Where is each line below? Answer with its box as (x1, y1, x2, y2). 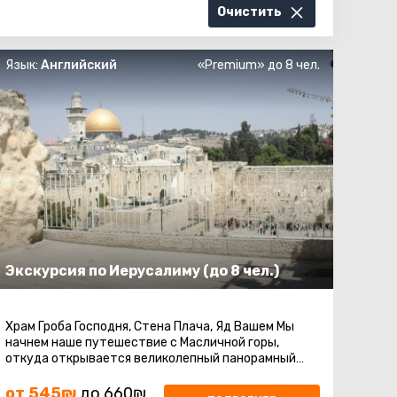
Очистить (217, 4, 282, 19)
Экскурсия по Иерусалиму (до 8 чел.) (4, 262, 279, 280)
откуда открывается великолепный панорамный (4, 351, 296, 367)
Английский (40, 58, 117, 73)
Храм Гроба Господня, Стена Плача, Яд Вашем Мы (4, 319, 294, 335)
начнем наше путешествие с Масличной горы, (4, 335, 279, 351)
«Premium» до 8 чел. (197, 58, 320, 73)
